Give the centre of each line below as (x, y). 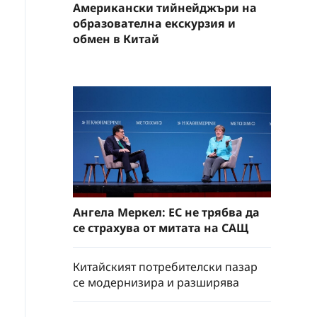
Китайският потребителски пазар (165, 267)
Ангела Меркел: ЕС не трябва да (166, 212)
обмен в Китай (116, 39)
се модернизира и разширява (156, 282)
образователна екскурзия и (154, 23)
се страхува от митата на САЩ (161, 228)
